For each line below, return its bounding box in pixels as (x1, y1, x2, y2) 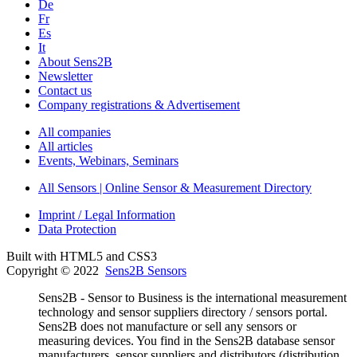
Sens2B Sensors (105, 263, 186, 277)
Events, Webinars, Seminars (38, 153, 178, 167)
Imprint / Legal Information (38, 207, 175, 222)
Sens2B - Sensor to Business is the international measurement (38, 290, 347, 304)
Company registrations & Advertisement (38, 97, 240, 112)
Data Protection (38, 222, 116, 236)
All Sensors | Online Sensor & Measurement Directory (38, 180, 312, 194)
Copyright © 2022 (6, 263, 105, 277)
